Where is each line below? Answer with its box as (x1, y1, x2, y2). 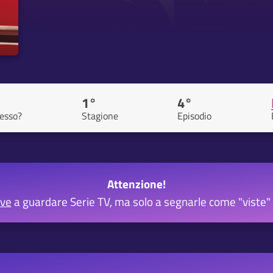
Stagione (81, 108, 118, 123)
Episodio (177, 108, 212, 123)
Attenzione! (107, 175, 166, 193)
